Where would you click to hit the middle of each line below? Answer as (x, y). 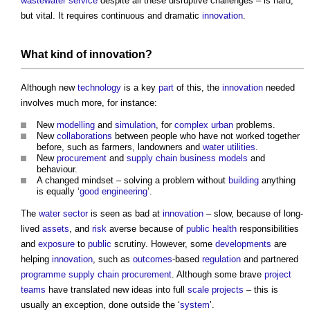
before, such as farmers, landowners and (120, 147)
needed (279, 88)
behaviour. (57, 170)
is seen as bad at (125, 214)
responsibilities (268, 229)
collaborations (84, 136)
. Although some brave (218, 275)
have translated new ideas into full (117, 290)
